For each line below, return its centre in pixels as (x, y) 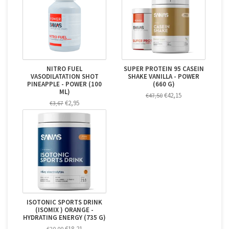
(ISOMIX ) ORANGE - (64, 210)
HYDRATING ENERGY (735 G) (64, 218)
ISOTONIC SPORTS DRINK (64, 202)
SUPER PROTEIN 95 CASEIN (164, 69)
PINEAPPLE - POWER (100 (64, 84)
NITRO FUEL (64, 69)
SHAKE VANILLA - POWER (164, 77)
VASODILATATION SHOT (64, 77)
